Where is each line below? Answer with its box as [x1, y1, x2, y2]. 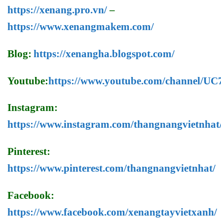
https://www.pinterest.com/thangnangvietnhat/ [7, 162, 216, 175]
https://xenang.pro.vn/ [7, 4, 107, 16]
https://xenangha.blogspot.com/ [34, 47, 175, 60]
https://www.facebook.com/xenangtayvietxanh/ [7, 206, 217, 219]
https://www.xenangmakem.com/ [7, 21, 154, 33]
